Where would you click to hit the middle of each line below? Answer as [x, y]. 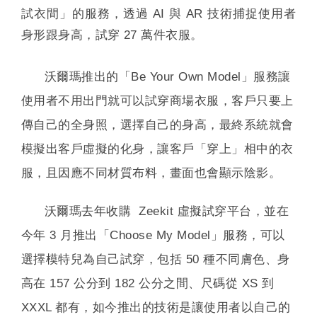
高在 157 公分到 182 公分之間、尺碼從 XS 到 [148, 283]
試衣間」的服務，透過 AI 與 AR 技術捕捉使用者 [158, 13]
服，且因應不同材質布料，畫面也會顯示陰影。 [151, 173]
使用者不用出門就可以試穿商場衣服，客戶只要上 [157, 100]
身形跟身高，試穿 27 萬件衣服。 [112, 35]
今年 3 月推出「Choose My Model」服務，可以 [153, 235]
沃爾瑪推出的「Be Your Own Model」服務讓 [168, 76]
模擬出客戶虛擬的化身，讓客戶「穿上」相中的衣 [157, 149]
